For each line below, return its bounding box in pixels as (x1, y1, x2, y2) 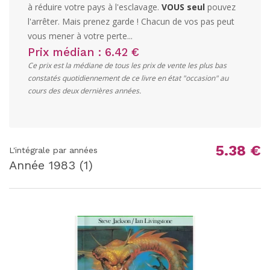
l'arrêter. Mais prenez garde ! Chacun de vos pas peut (28, 16, 234, 27)
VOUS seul (162, 1, 205, 13)
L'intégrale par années (9, 145, 98, 155)
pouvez (205, 1, 236, 13)
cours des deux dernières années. (28, 86, 141, 96)
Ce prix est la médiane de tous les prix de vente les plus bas (28, 60, 227, 71)
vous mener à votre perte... (28, 30, 133, 42)
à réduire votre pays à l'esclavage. (28, 1, 162, 13)
